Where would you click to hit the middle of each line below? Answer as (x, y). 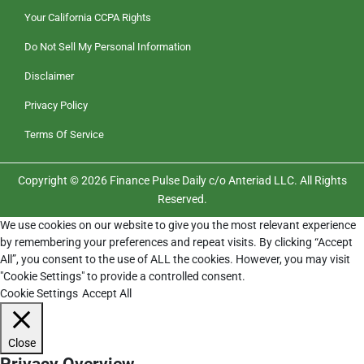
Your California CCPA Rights (88, 18)
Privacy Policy (56, 106)
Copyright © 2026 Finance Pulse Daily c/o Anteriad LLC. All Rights (182, 181)
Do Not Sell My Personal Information (108, 47)
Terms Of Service (64, 135)
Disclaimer (49, 76)
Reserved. (182, 199)
